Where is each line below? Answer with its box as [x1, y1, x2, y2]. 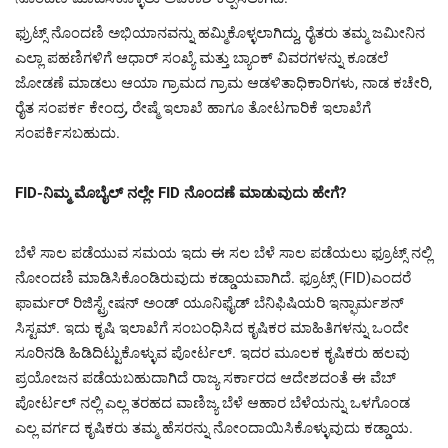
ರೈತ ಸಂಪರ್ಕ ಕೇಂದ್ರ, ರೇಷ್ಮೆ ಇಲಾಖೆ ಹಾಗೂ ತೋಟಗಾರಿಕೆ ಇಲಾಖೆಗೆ [15, 98, 371, 117]
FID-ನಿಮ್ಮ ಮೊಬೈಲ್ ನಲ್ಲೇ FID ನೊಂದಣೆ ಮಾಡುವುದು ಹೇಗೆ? [15, 183, 346, 202]
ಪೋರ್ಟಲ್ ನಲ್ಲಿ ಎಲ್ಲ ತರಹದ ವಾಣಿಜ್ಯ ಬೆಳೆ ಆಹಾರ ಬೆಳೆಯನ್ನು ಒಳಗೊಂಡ [15, 393, 410, 412]
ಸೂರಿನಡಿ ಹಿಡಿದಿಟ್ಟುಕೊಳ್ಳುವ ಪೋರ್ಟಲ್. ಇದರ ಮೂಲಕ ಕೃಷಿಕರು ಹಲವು [15, 343, 410, 362]
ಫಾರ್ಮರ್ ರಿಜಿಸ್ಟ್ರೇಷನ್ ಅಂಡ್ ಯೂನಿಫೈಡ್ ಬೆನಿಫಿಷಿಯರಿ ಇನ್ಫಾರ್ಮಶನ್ [15, 293, 404, 312]
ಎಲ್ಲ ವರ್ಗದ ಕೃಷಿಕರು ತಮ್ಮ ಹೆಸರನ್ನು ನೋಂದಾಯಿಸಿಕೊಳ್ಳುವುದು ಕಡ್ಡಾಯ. [15, 418, 413, 437]
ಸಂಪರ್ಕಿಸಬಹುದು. [15, 123, 120, 142]
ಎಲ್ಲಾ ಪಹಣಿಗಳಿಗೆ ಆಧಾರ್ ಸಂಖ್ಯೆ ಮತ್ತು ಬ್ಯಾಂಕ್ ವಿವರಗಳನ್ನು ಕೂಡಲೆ [15, 48, 388, 67]
